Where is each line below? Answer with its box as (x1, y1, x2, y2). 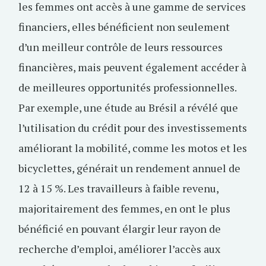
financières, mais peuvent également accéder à (18, 60, 246, 74)
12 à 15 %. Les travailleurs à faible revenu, (18, 181, 218, 195)
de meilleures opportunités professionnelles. (18, 80, 236, 94)
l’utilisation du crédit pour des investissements (18, 121, 247, 135)
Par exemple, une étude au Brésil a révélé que (18, 100, 238, 115)
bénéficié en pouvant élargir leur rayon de (18, 221, 221, 236)
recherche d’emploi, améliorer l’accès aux (18, 242, 220, 256)
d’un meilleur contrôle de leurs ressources (18, 40, 223, 54)
